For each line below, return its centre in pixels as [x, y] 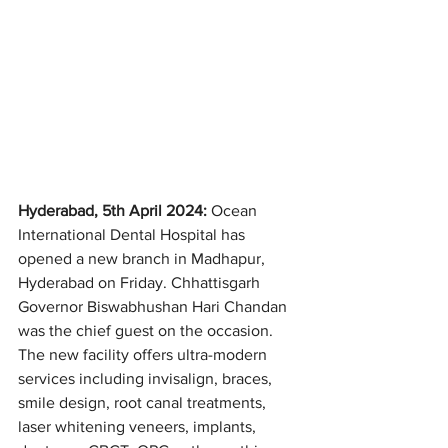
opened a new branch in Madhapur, [143, 259]
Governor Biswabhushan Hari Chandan [154, 307]
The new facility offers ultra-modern [144, 355]
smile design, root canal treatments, [144, 403]
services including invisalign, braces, [147, 379]
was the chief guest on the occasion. [147, 331]
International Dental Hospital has [133, 235]
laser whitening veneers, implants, [139, 427]
